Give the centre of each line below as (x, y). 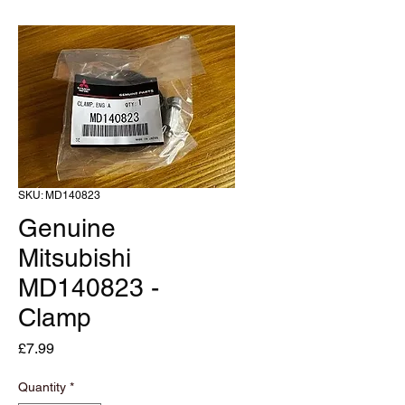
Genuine (67, 228)
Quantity (42, 387)
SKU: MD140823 (59, 195)
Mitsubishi (75, 258)
